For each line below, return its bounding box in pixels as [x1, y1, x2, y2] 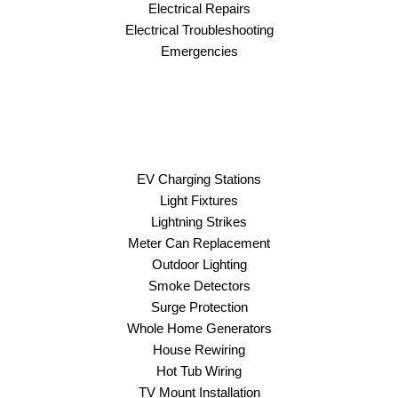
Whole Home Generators [126, 321, 272, 337]
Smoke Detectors [147, 278, 251, 294]
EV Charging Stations [137, 171, 261, 187]
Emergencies [160, 44, 238, 60]
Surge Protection [150, 299, 248, 315]
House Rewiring [153, 342, 245, 358]
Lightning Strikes [151, 214, 247, 230]
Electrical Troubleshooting [124, 22, 274, 38]
